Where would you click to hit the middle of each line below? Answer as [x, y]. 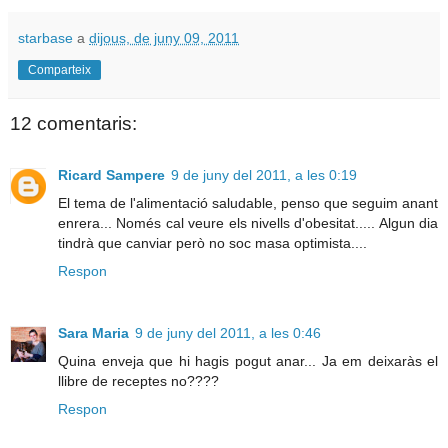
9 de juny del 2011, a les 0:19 [264, 175]
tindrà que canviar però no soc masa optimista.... [212, 243]
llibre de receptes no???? [138, 381]
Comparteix [59, 70]
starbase [45, 38]
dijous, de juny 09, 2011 [164, 38]
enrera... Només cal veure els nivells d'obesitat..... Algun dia [248, 223]
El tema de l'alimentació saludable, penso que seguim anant [248, 203]
